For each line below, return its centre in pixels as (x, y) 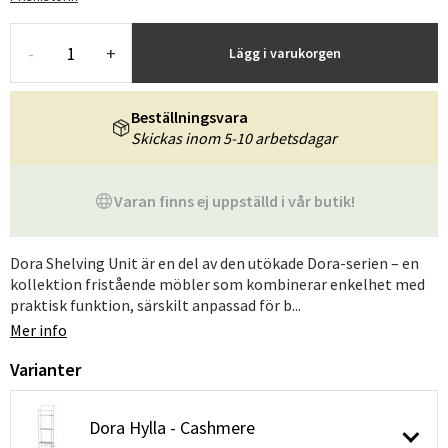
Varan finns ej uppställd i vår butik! (234, 200)
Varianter (45, 369)
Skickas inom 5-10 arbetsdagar (234, 138)
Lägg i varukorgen (285, 53)
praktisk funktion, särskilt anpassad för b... (155, 305)
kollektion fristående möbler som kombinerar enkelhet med (217, 284)
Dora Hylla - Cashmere (172, 427)
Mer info (38, 330)
